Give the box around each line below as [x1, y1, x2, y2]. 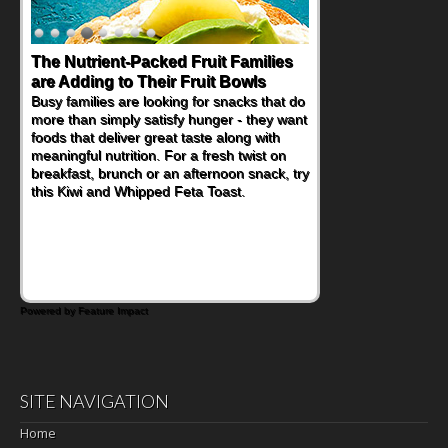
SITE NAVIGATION [20, 389, 169, 412]
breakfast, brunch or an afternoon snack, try [31, 164, 309, 181]
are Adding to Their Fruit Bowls [31, 72, 266, 90]
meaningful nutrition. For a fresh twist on [31, 146, 286, 163]
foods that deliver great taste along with [31, 128, 280, 145]
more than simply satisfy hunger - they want [31, 110, 307, 127]
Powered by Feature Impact [20, 304, 148, 316]
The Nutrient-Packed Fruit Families [31, 52, 293, 70]
